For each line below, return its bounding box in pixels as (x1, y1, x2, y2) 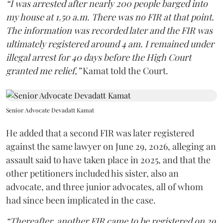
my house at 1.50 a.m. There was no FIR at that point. (6, 11, 214, 23)
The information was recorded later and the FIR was (6, 24, 213, 36)
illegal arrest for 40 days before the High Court (6, 51, 191, 63)
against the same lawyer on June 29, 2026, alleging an (6, 140, 216, 152)
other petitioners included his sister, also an (6, 167, 179, 179)
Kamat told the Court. (81, 65, 168, 77)
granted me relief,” (6, 65, 81, 77)
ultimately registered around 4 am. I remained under (6, 38, 214, 50)
